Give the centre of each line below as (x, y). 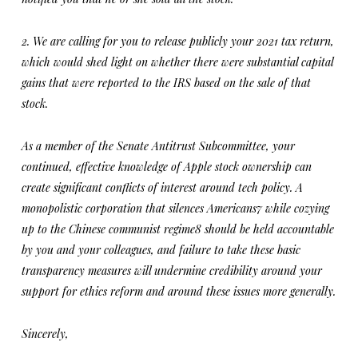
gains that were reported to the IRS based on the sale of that (166, 83)
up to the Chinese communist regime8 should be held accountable (177, 229)
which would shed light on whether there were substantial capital (177, 62)
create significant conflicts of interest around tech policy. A (162, 187)
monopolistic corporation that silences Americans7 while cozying (175, 208)
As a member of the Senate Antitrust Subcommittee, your (158, 146)
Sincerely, (45, 334)
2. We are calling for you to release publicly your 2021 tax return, (177, 41)
